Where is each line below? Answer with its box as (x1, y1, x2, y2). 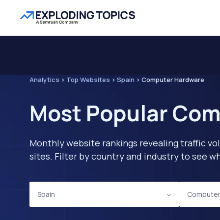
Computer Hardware (141, 75, 204, 84)
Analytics (29, 75, 59, 84)
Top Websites (66, 75, 110, 84)
